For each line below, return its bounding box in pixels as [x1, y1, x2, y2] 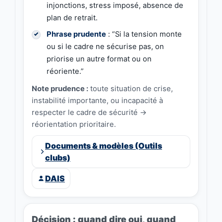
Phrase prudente [47, 30, 106, 39]
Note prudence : [32, 84, 88, 94]
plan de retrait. [47, 13, 98, 23]
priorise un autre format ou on [47, 55, 152, 64]
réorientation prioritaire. [32, 120, 116, 129]
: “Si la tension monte [106, 30, 182, 39]
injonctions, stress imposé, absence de [47, 1, 183, 10]
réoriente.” [47, 67, 84, 76]
